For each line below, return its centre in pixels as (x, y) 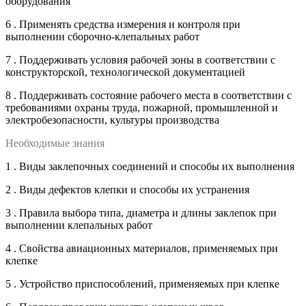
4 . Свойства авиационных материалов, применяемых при (142, 248)
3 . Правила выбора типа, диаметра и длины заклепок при (141, 212)
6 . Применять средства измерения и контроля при (123, 24)
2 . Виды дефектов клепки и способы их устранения (127, 189)
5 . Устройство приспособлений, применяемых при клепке (142, 283)
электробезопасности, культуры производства (112, 120)
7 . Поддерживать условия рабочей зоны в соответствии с (140, 59)
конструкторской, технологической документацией (125, 72)
